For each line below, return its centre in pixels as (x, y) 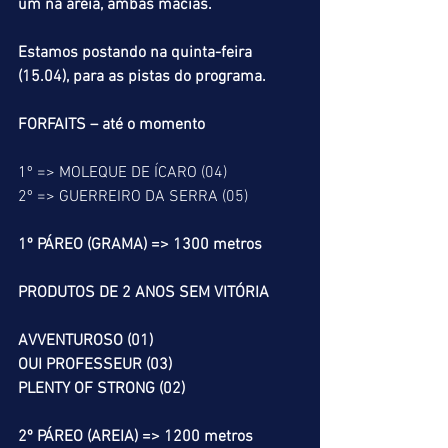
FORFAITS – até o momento (111, 125)
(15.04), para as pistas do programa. (142, 77)
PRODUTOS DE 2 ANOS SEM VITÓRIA (143, 293)
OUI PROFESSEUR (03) (95, 365)
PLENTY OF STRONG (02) (101, 389)
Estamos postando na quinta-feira (137, 53)
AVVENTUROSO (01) (85, 341)
